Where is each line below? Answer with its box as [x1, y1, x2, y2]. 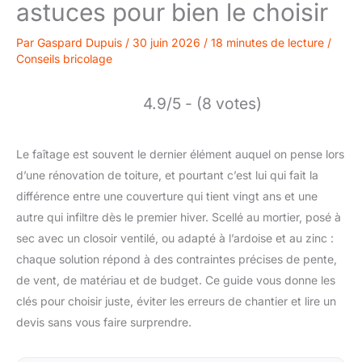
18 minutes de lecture [211, 35, 324, 49]
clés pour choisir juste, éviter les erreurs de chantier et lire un [16, 293, 336, 308]
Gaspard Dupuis [37, 35, 125, 49]
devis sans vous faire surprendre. [16, 314, 192, 329]
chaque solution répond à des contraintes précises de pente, [16, 251, 337, 266]
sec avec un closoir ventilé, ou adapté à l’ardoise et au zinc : [16, 230, 334, 245]
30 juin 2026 [133, 35, 204, 49]
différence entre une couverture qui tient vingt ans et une [16, 188, 318, 203]
